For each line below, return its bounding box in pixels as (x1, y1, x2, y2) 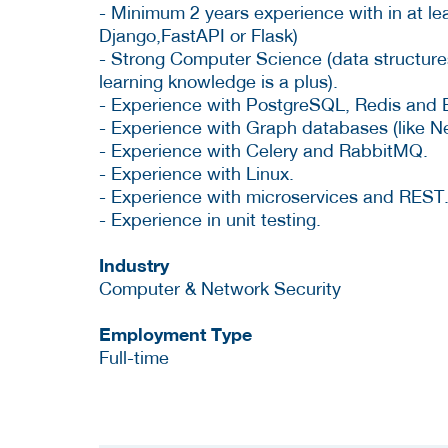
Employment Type (99, 322, 252, 345)
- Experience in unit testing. (99, 208, 321, 230)
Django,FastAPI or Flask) (99, 24, 298, 46)
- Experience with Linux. (99, 162, 294, 184)
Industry (99, 253, 169, 276)
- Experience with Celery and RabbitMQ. (99, 139, 428, 161)
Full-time (99, 346, 169, 368)
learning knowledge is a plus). (99, 70, 338, 92)
